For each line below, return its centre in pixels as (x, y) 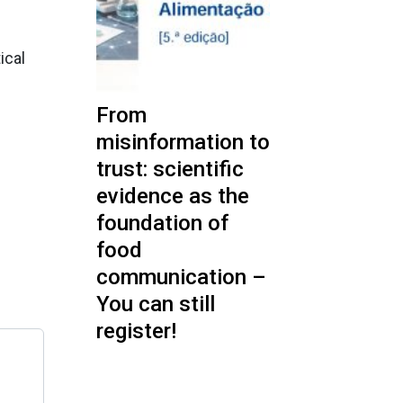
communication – (181, 277)
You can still (156, 304)
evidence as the (173, 196)
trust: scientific (170, 169)
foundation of (162, 223)
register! (136, 331)
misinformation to (183, 142)
